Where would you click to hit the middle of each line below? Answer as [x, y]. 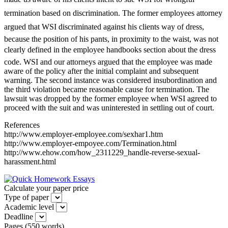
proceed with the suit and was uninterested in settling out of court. [109, 107]
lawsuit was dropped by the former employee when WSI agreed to [110, 98]
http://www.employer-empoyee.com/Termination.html [90, 143]
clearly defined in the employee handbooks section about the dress [110, 49]
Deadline [19, 216]
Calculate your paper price [46, 188]
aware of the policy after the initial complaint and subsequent [101, 71]
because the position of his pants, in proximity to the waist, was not [111, 39]
